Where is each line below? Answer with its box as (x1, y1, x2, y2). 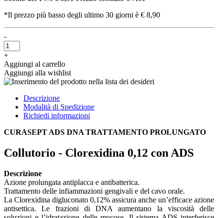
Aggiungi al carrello (4, 59, 65, 68)
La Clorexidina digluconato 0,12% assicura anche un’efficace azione (4, 195, 214, 204)
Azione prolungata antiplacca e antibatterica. (4, 178, 140, 186)
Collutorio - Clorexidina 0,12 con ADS (4, 146, 194, 159)
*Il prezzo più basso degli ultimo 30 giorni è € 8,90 (4, 10, 160, 19)
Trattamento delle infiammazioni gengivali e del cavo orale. (4, 186, 185, 195)
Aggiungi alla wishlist (4, 68, 71, 77)
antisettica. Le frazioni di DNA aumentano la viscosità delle (4, 204, 214, 213)
